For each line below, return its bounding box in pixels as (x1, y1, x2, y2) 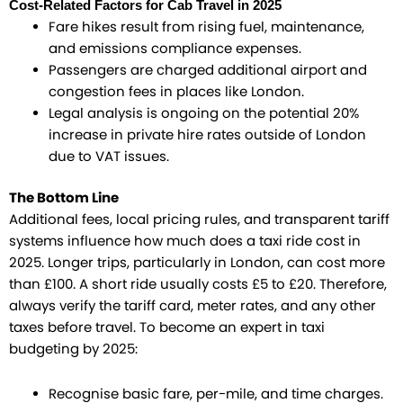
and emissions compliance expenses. (48, 40, 301, 58)
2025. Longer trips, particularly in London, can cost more (9, 254, 385, 273)
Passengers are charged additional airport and (48, 61, 367, 80)
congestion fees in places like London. (48, 83, 304, 102)
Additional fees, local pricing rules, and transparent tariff (9, 210, 390, 229)
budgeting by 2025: (9, 340, 138, 359)
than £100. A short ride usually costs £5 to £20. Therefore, (9, 275, 387, 294)
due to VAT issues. (48, 148, 169, 166)
